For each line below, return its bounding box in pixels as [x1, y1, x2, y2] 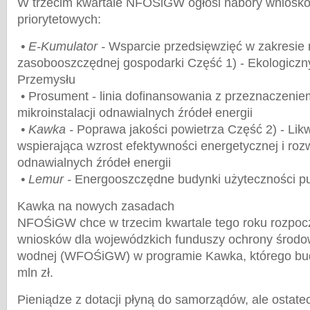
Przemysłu [17, 73, 75, 86]
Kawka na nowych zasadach [17, 199, 174, 213]
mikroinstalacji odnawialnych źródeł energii [17, 106, 253, 120]
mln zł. [17, 266, 53, 280]
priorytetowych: [17, 12, 101, 26]
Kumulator [41, 39, 98, 53]
